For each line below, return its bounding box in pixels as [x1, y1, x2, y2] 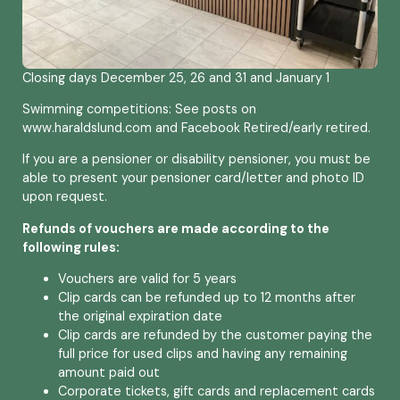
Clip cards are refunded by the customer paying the [58, 327, 372, 344]
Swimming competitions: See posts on [22, 100, 256, 117]
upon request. [22, 188, 107, 205]
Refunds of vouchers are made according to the [22, 220, 329, 237]
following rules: [22, 238, 120, 255]
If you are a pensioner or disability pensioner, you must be [22, 151, 371, 168]
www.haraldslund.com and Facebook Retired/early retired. [22, 119, 371, 136]
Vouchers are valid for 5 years [58, 271, 237, 287]
